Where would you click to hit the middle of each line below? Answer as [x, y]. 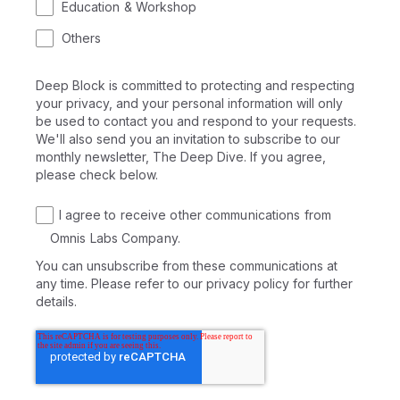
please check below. [97, 174]
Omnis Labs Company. [115, 238]
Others [81, 37]
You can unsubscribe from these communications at [187, 266]
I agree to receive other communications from [195, 215]
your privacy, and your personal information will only [189, 103]
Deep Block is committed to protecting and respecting [195, 85]
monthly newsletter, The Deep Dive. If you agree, [181, 156]
